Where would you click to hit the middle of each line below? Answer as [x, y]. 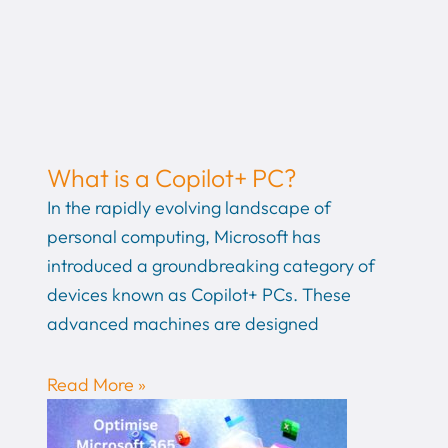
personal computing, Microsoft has [183, 237]
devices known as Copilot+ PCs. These [198, 295]
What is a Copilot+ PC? [171, 178]
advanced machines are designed [182, 324]
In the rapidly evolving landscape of [188, 208]
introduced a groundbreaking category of [210, 266]
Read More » [96, 384]
